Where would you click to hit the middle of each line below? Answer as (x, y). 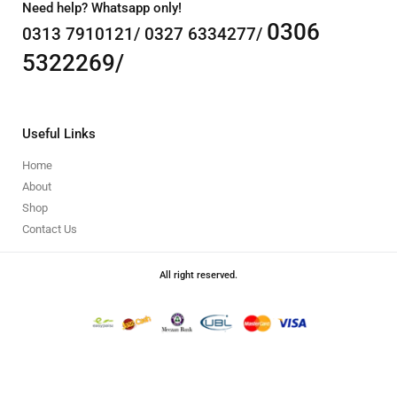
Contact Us (50, 229)
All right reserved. (198, 275)
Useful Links (59, 134)
